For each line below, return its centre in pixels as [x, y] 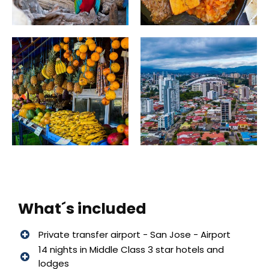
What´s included [82, 209]
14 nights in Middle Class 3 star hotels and [131, 249]
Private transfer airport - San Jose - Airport [134, 234]
